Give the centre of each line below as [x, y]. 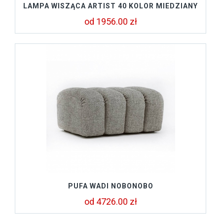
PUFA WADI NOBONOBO [110, 186]
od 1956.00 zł [110, 21]
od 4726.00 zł [110, 201]
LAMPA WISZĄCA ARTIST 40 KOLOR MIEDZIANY [110, 6]
